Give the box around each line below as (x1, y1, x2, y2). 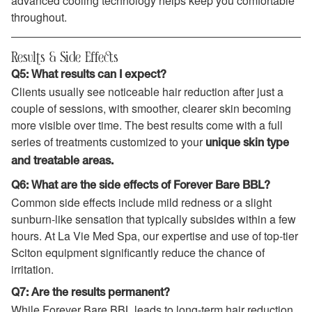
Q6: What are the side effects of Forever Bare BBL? (11, 180, 270, 191)
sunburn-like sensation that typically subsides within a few (11, 210, 296, 227)
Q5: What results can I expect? (11, 70, 166, 81)
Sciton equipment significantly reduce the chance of (11, 244, 265, 260)
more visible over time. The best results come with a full (11, 117, 283, 134)
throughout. (11, 9, 67, 26)
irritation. (11, 260, 54, 277)
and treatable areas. (11, 157, 114, 167)
